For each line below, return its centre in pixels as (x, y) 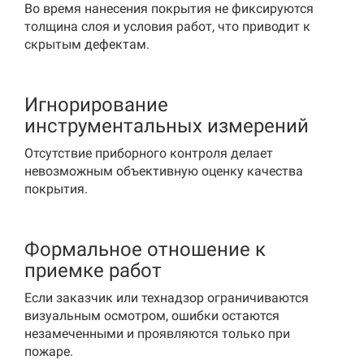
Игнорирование (96, 105)
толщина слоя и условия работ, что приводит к (167, 26)
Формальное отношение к (145, 249)
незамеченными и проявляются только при (157, 334)
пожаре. (49, 351)
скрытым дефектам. (87, 44)
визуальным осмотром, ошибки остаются (152, 316)
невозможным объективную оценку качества (164, 171)
